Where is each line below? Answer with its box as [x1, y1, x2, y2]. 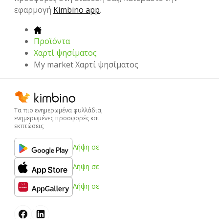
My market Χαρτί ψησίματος [34, 59, 138, 70]
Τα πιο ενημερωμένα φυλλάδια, [14, 106, 103, 114]
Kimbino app [53, 4, 100, 16]
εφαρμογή [14, 4, 53, 16]
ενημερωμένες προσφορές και [14, 113, 99, 122]
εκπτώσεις [14, 121, 44, 130]
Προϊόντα [34, 36, 70, 47]
